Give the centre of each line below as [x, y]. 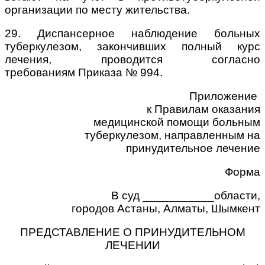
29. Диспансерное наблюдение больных [132, 33]
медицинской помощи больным [177, 122]
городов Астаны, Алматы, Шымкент [166, 208]
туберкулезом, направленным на [172, 135]
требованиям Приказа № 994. [84, 72]
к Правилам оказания [203, 109]
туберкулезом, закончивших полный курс [132, 46]
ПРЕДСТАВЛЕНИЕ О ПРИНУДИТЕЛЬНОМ [132, 232]
